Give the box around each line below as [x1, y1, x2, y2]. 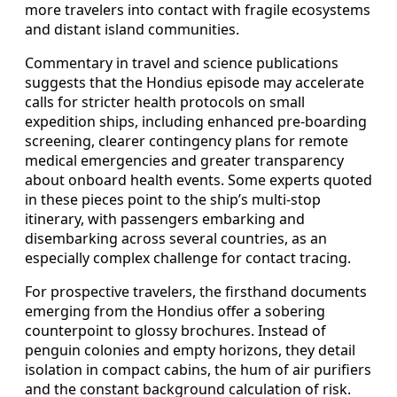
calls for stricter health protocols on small [25, 91, 305, 112]
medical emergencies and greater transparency [25, 150, 344, 170]
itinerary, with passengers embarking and [25, 208, 305, 229]
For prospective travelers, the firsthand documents [25, 281, 367, 301]
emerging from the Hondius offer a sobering [25, 300, 325, 321]
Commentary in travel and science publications [25, 52, 339, 73]
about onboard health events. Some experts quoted [25, 169, 372, 190]
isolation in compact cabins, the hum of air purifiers [25, 359, 371, 379]
